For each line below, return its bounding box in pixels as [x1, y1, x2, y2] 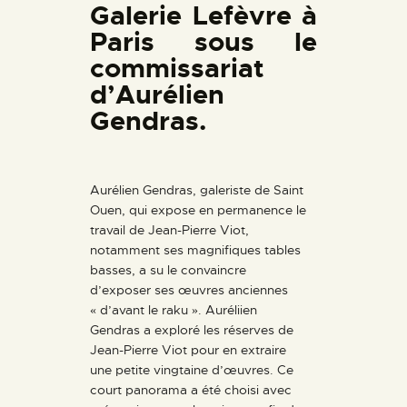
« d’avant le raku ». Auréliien [90, 301, 257, 318]
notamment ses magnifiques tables [90, 241, 301, 258]
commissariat [90, 51, 264, 85]
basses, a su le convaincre [90, 261, 246, 278]
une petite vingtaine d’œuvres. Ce [90, 361, 293, 378]
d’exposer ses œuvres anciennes [90, 281, 288, 298]
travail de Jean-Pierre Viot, [90, 221, 249, 238]
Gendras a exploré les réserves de [90, 321, 293, 338]
